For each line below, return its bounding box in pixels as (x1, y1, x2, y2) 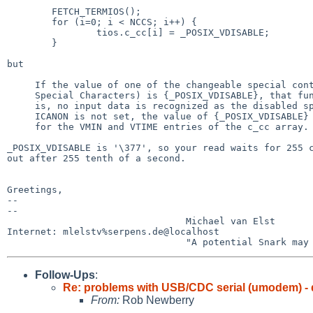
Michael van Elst (7, 215, 186, 226)
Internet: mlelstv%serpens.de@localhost (7, 226, 219, 237)
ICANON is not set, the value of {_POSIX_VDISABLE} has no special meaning (7, 110, 35, 122)
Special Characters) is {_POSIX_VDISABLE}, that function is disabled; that (7, 89, 35, 101)
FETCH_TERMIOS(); (7, 6, 52, 17)
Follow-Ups (35, 268, 95, 281)
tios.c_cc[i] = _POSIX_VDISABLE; (7, 27, 96, 38)
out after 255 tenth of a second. (7, 152, 186, 163)
